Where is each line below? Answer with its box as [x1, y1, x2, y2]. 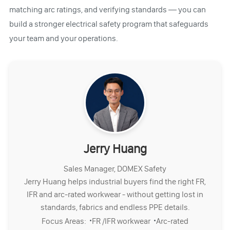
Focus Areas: [42, 216, 89, 226]
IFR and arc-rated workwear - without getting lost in [27, 189, 203, 199]
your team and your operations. [9, 33, 118, 43]
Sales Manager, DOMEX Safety [64, 163, 166, 174]
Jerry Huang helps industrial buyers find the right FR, [24, 176, 206, 186]
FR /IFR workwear [92, 216, 154, 226]
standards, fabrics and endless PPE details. [40, 202, 190, 212]
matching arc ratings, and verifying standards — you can [9, 4, 206, 14]
